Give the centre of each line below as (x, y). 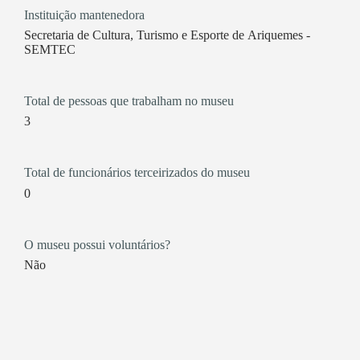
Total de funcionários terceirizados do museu (137, 173)
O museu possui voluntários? (97, 244)
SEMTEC (49, 49)
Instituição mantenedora (84, 14)
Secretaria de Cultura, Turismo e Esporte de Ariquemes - (167, 35)
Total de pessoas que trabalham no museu (129, 100)
